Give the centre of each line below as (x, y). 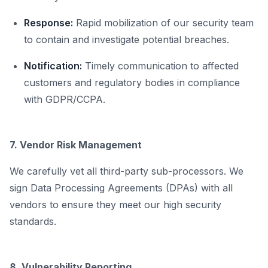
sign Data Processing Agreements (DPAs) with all (121, 188)
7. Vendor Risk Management (76, 145)
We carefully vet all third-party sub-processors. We (127, 171)
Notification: (53, 66)
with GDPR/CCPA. (65, 100)
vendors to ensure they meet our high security (115, 205)
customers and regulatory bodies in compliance (132, 83)
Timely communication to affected (160, 66)
